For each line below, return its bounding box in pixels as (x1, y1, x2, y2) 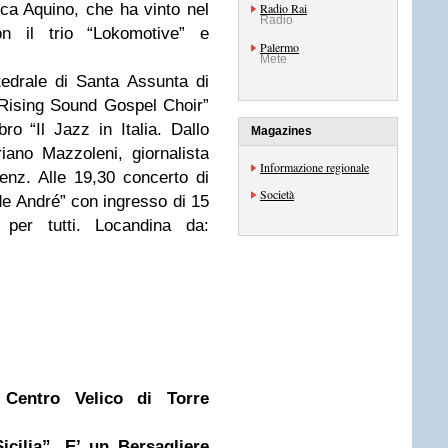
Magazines (251, 124, 312, 138)
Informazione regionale (260, 159, 369, 175)
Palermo (260, 39, 299, 55)
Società (260, 186, 294, 202)
